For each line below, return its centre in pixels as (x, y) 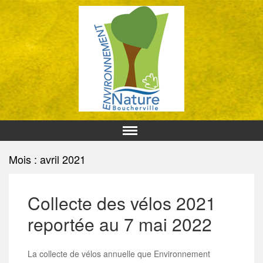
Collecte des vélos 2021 (122, 203)
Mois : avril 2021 (47, 159)
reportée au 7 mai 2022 (120, 224)
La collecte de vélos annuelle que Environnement (119, 254)
